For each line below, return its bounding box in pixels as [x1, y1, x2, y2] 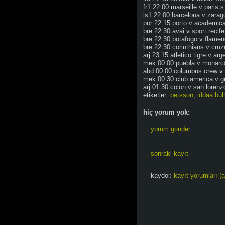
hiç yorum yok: [143, 108, 190, 116]
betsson [170, 91, 193, 99]
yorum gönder [151, 125, 190, 133]
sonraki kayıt [151, 149, 188, 157]
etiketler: [143, 91, 170, 99]
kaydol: [151, 171, 174, 179]
